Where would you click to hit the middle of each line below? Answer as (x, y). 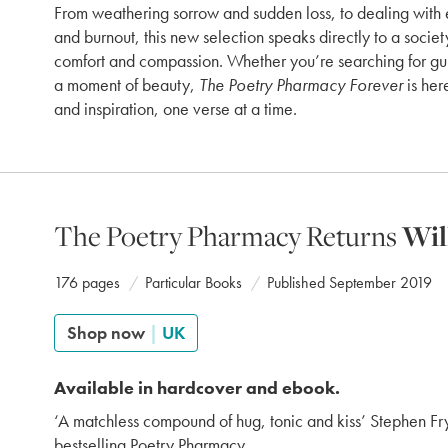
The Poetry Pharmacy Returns (228, 235)
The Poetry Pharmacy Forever (301, 84)
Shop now (108, 332)
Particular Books (193, 282)
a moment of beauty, (126, 84)
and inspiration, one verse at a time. (175, 108)
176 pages (87, 282)
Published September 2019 (349, 282)
